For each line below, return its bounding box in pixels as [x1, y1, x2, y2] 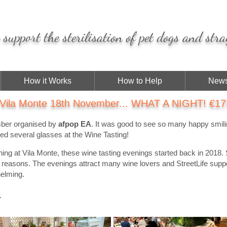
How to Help [118, 77, 162, 85]
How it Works [24, 77, 71, 85]
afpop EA [58, 120, 91, 128]
